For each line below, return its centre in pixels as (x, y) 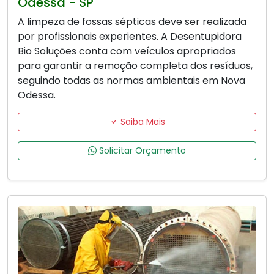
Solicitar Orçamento (141, 151)
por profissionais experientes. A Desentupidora (130, 37)
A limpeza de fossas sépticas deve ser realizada (132, 22)
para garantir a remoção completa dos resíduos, (135, 66)
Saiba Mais (141, 122)
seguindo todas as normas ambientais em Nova (131, 81)
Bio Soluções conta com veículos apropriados (127, 51)
